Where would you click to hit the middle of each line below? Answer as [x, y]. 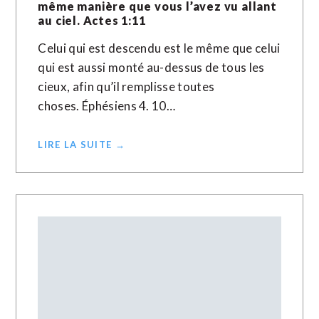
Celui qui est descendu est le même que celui [159, 48]
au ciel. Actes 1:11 [92, 20]
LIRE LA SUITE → [82, 145]
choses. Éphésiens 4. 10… [107, 106]
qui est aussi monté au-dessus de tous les [151, 67]
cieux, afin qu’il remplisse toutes [126, 87]
